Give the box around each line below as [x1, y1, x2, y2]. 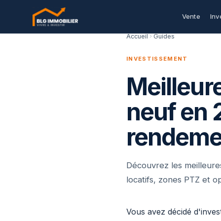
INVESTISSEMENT [126, 55, 188, 62]
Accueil [126, 33, 148, 40]
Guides [153, 33, 175, 40]
